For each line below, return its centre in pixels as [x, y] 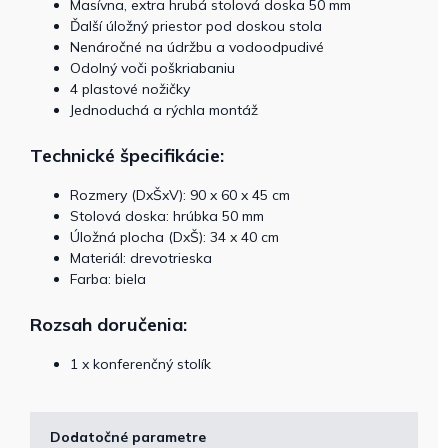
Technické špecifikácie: [127, 155]
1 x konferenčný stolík [140, 363]
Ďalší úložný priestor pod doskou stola [196, 25]
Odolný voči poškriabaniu [152, 67]
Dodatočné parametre [128, 436]
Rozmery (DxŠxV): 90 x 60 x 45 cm [180, 194]
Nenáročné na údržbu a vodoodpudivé [197, 46]
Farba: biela [108, 278]
